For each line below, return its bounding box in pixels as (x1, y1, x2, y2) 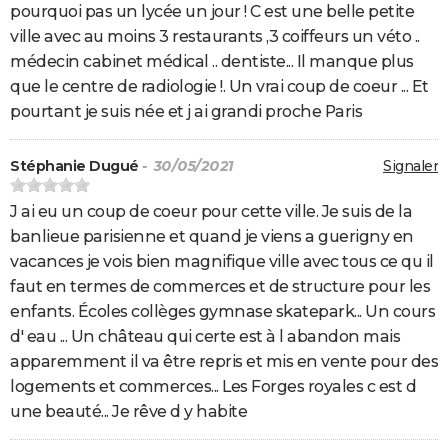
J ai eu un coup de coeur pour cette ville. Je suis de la (10, 202, 412, 222)
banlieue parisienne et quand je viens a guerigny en (10, 227, 414, 247)
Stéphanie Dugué (10, 157, 139, 176)
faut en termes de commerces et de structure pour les (10, 277, 430, 297)
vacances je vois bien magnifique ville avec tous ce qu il (10, 252, 434, 272)
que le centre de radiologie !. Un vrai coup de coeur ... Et (10, 77, 429, 97)
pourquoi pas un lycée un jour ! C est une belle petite (10, 2, 414, 22)
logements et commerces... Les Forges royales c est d (10, 377, 416, 397)
